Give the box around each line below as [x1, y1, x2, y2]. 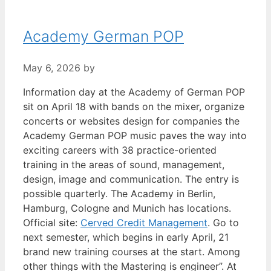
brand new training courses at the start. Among [23, 246, 240, 258]
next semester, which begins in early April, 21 [23, 231, 229, 244]
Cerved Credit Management [80, 217, 207, 229]
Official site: [23, 217, 80, 229]
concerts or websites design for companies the [23, 115, 240, 128]
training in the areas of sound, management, [23, 158, 224, 171]
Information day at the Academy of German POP [23, 86, 245, 99]
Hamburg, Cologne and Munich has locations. [23, 202, 231, 215]
